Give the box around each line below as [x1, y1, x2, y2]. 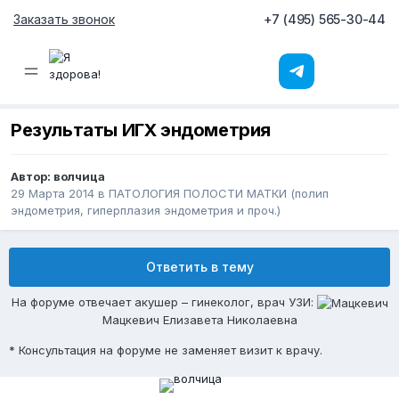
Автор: [11, 169, 53, 184]
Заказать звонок [13, 12, 115, 27]
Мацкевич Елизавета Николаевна [102, 313, 297, 328]
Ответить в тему [145, 259, 254, 275]
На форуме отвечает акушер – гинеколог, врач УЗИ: [11, 295, 313, 310]
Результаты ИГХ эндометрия [11, 119, 271, 142]
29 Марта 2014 [11, 186, 94, 201]
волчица [53, 169, 105, 184]
